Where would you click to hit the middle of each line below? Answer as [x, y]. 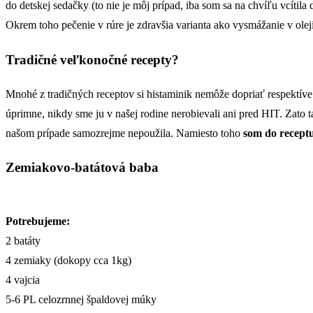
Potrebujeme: [38, 221]
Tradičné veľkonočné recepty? [92, 59]
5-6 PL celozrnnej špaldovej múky [81, 299]
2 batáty [23, 240]
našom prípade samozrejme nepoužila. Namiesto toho [124, 133]
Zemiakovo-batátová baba [82, 168]
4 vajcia [23, 279]
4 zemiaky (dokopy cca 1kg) [68, 260]
